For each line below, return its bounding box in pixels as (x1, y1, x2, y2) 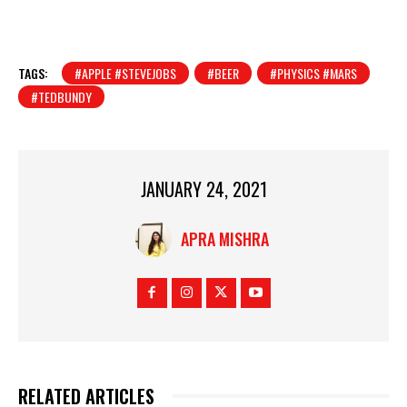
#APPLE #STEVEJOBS (74, 64, 176, 84)
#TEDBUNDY (31, 87, 92, 107)
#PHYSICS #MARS (270, 64, 357, 84)
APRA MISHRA (181, 227, 269, 252)
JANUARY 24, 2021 (140, 175, 267, 203)
